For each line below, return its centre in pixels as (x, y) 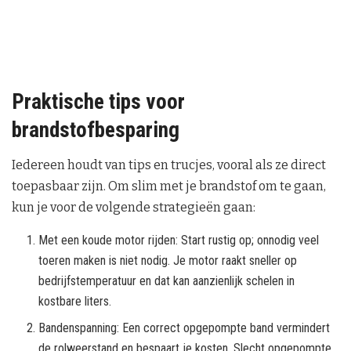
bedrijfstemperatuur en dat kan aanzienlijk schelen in (167, 281)
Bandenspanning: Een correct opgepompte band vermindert (185, 328)
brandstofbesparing (96, 130)
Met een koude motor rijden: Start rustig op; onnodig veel (179, 241)
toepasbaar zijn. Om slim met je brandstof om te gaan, (169, 186)
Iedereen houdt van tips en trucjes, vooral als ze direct (169, 165)
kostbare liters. (75, 302)
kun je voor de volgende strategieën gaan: (134, 208)
